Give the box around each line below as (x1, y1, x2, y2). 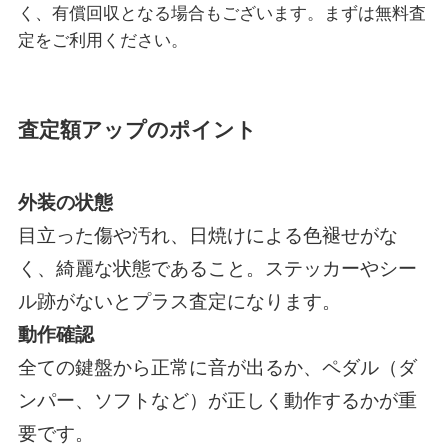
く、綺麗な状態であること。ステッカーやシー (17, 257, 417, 279)
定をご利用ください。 (17, 31, 188, 51)
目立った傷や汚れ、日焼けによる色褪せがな (17, 224, 398, 246)
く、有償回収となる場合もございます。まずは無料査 (17, 4, 426, 24)
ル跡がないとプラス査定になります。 (17, 290, 341, 312)
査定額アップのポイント (17, 118, 257, 142)
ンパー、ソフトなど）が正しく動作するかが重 (17, 389, 417, 411)
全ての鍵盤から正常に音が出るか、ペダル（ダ (17, 356, 417, 378)
